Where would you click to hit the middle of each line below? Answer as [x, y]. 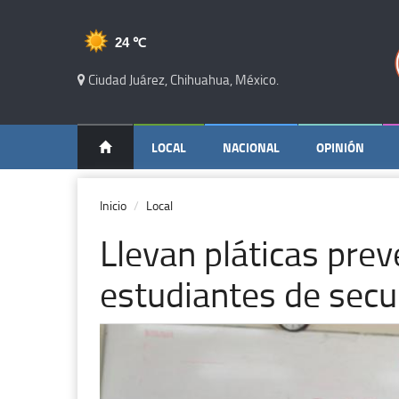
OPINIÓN [340, 147]
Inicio [113, 205]
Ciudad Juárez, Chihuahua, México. [182, 80]
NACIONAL [251, 147]
